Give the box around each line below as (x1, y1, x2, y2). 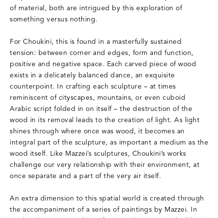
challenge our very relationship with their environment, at (10, 161, 200, 170)
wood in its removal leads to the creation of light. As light (10, 116, 200, 125)
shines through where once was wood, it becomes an (10, 127, 185, 136)
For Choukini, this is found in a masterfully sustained (10, 38, 182, 47)
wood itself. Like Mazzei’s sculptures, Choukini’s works (10, 150, 186, 159)
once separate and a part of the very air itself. (10, 172, 161, 181)
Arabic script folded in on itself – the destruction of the (10, 105, 192, 114)
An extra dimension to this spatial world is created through (10, 195, 204, 203)
